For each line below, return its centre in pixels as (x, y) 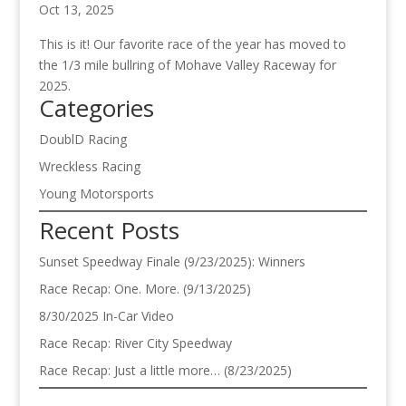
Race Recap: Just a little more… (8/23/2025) (165, 370)
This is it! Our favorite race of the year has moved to (192, 44)
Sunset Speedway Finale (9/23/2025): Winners (172, 261)
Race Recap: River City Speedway (135, 343)
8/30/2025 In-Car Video (106, 316)
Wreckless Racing (89, 166)
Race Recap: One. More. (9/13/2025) (145, 289)
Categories (96, 108)
